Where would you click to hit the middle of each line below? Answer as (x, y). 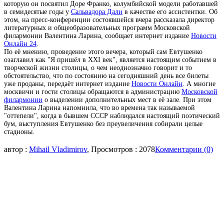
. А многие (199, 84)
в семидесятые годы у (37, 12)
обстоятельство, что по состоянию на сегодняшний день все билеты (106, 76)
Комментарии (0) (184, 149)
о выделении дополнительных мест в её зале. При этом (127, 100)
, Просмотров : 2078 (121, 149)
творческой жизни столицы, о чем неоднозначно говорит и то (98, 68)
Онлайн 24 (20, 44)
